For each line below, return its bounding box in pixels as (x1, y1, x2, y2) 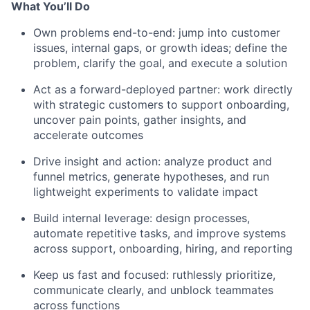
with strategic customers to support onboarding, (33, 98, 289, 112)
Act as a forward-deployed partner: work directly (33, 82, 293, 97)
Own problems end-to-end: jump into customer (33, 26, 280, 40)
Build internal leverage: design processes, (33, 211, 250, 226)
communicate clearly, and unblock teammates (33, 283, 273, 298)
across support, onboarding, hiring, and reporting (33, 241, 293, 256)
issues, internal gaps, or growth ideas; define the (33, 41, 287, 55)
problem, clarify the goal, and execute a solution (33, 56, 287, 71)
